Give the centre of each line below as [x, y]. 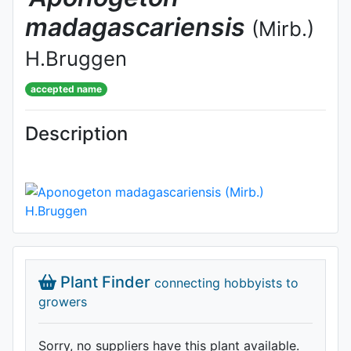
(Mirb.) [283, 29]
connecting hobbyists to [226, 283]
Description [76, 134]
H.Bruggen [76, 58]
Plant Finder [105, 282]
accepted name [67, 89]
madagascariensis [135, 27]
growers [63, 302]
